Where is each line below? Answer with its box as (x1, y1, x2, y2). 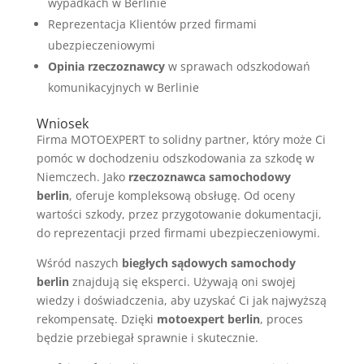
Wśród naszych (36, 255, 122, 271)
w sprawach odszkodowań (164, 58, 310, 75)
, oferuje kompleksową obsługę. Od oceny (68, 188, 295, 204)
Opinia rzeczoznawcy (47, 58, 165, 75)
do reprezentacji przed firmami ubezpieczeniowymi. (36, 225, 320, 241)
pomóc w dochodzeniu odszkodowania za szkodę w (36, 150, 314, 167)
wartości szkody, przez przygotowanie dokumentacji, (36, 206, 322, 223)
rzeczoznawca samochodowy (128, 169, 291, 185)
